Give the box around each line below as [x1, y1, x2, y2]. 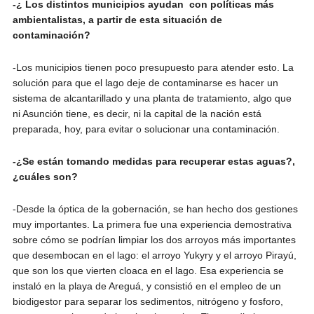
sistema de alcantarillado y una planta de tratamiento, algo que [12, 92, 292, 104]
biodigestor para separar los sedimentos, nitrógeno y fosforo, [12, 295, 283, 307]
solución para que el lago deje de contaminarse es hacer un [12, 76, 278, 88]
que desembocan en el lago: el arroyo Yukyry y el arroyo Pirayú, [12, 249, 296, 261]
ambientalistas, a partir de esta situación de [12, 13, 222, 25]
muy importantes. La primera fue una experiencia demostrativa [12, 218, 292, 230]
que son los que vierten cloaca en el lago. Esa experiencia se [12, 264, 284, 276]
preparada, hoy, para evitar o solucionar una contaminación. [12, 123, 280, 135]
